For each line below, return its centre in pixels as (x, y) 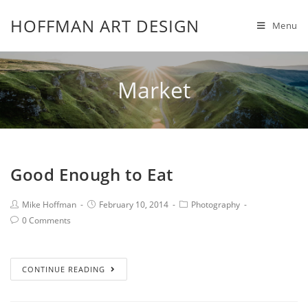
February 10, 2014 (134, 205)
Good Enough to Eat (92, 174)
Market (154, 90)
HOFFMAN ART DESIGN (105, 25)
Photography (216, 205)
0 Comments (46, 220)
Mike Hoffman (49, 205)
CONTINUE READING (64, 269)
